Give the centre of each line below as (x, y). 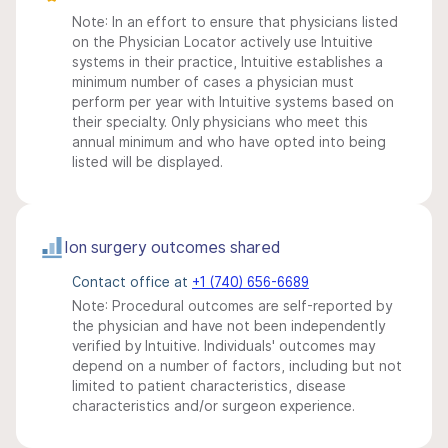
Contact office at (132, 282)
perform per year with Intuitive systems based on (233, 102)
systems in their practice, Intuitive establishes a (227, 62)
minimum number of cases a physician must (213, 82)
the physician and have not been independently (228, 326)
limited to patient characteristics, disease (209, 386)
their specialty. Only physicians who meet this (220, 122)
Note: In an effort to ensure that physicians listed (235, 22)
